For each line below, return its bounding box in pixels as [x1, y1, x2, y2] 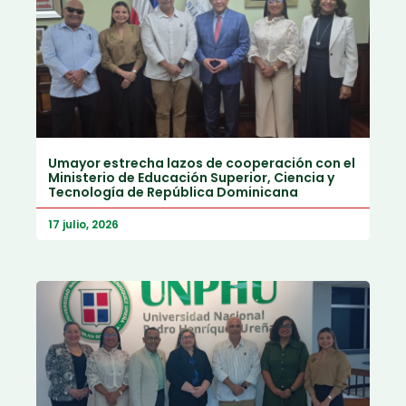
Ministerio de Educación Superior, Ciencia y [48, 169, 334, 188]
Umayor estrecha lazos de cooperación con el [48, 154, 355, 173]
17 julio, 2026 [48, 217, 119, 233]
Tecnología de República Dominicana [48, 183, 298, 202]
